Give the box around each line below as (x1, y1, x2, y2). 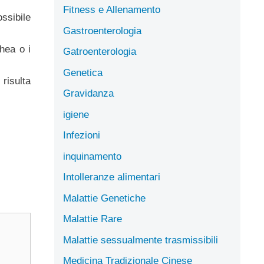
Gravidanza (63, 88, 114, 99)
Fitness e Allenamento (63, 4, 160, 15)
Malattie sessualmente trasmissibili (63, 234, 218, 246)
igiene (63, 108, 89, 120)
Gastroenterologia (63, 25, 141, 37)
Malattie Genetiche (63, 192, 146, 204)
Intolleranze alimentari (63, 171, 160, 183)
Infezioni (63, 130, 100, 141)
